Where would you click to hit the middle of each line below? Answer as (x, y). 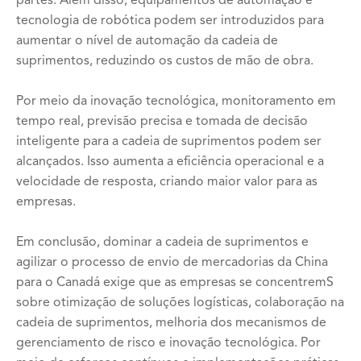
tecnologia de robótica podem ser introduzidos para (170, 21)
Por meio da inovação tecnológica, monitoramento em (176, 102)
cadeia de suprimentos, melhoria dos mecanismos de (171, 323)
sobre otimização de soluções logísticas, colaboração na (180, 303)
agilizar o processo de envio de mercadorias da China (172, 263)
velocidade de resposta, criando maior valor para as (167, 182)
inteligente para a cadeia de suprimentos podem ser (169, 142)
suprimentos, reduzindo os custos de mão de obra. (165, 61)
